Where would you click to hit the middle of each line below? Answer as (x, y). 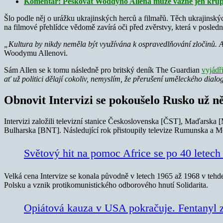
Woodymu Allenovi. (36, 53)
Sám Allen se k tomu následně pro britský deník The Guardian (103, 70)
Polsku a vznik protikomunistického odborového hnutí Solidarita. (106, 185)
